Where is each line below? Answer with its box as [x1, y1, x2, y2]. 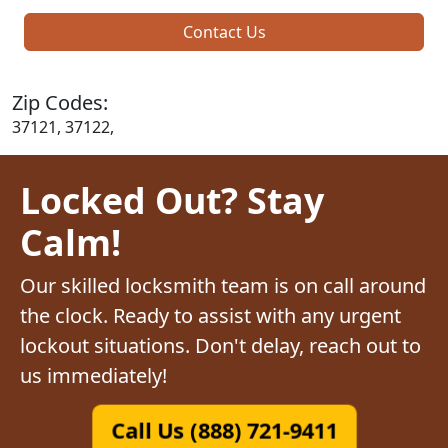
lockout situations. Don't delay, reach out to [20, 331, 421, 359]
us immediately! [20, 361, 167, 389]
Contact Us [182, 20, 266, 43]
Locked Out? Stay [20, 175, 324, 224]
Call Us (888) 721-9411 [117, 416, 331, 444]
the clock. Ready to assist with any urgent [20, 301, 401, 329]
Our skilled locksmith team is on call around [20, 271, 426, 299]
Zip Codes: [12, 88, 108, 116]
